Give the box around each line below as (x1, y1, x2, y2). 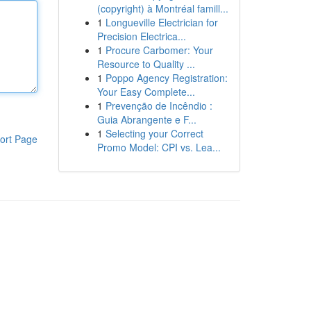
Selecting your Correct (105, 126, 203, 140)
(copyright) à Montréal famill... (96, 1, 228, 15)
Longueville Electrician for (105, 15, 218, 29)
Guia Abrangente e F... (96, 112, 196, 126)
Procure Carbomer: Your (105, 43, 213, 57)
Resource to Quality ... (96, 57, 195, 71)
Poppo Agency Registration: (105, 71, 228, 85)
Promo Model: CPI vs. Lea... (96, 140, 221, 154)
